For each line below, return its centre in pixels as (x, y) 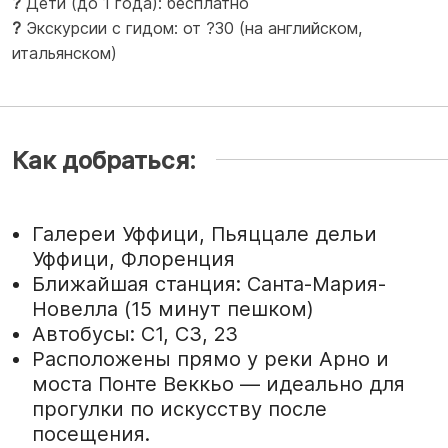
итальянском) (64, 52)
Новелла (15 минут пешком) (173, 308)
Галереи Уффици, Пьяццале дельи (204, 233)
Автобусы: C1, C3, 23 (135, 333)
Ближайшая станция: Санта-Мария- (209, 283)
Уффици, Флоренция (133, 258)
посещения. (91, 433)
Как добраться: (104, 160)
